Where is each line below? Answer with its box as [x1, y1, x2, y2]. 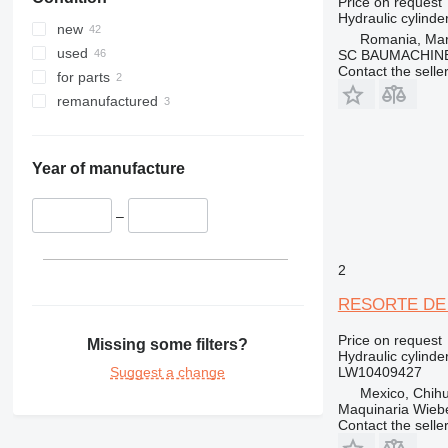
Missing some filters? [87, 335, 249, 353]
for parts [56, 69, 110, 86]
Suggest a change [110, 363, 226, 380]
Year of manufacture [31, 160, 185, 178]
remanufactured [56, 93, 158, 110]
